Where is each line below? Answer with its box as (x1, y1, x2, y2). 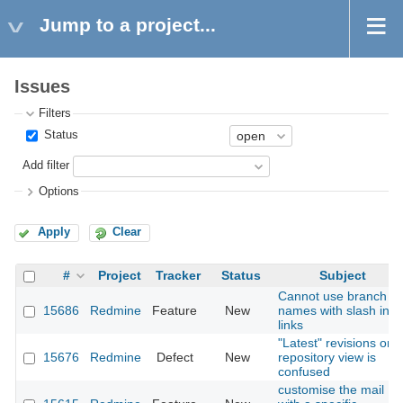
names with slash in (278, 303, 390, 318)
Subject (319, 268, 366, 283)
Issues (14, 76, 70, 97)
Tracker (156, 268, 201, 283)
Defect (156, 350, 193, 365)
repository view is (278, 350, 376, 365)
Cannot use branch (278, 289, 387, 304)
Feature (152, 303, 197, 318)
